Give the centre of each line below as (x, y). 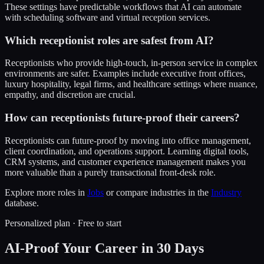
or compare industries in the (157, 192)
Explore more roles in (46, 192)
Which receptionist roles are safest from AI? (109, 40)
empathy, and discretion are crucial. (70, 95)
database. (22, 203)
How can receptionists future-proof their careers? (122, 118)
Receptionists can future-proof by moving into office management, (128, 140)
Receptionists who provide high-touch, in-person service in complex (131, 63)
